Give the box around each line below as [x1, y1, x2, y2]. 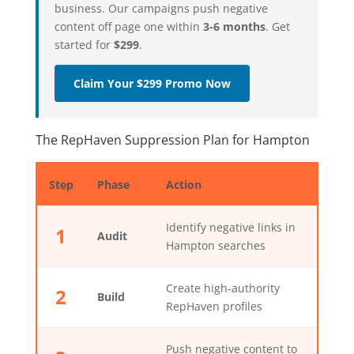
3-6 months [202, 19, 265, 35]
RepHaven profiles [165, 299, 262, 314]
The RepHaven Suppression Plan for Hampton [35, 131, 310, 149]
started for [54, 37, 114, 53]
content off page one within [54, 19, 203, 35]
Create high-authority [165, 281, 280, 296]
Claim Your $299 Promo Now [73, 76, 231, 92]
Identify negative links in [165, 220, 296, 235]
